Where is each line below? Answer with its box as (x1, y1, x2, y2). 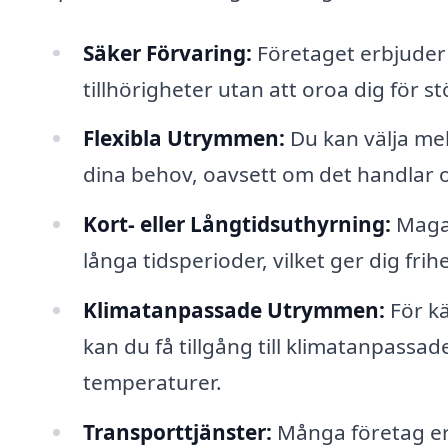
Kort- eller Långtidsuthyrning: (82, 210, 391, 239)
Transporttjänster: (82, 417, 272, 446)
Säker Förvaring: (82, 38, 252, 67)
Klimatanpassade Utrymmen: (82, 296, 385, 325)
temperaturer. (82, 368, 222, 397)
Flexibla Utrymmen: (82, 124, 285, 153)
